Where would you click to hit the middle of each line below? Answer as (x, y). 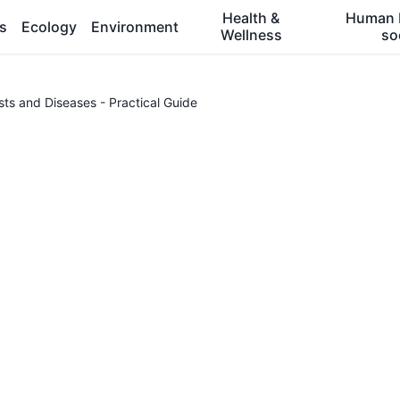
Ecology (49, 26)
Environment (135, 26)
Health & (251, 18)
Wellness (251, 35)
